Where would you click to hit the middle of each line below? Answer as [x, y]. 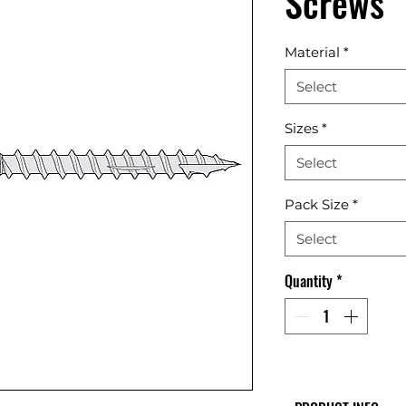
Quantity [309, 281]
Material [312, 52]
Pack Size [317, 204]
